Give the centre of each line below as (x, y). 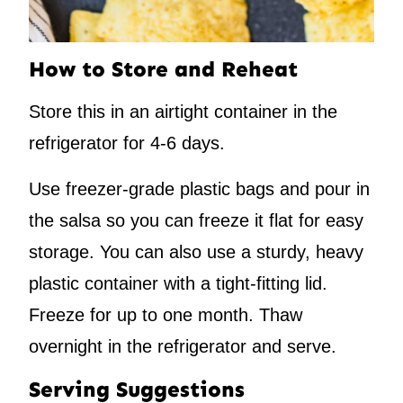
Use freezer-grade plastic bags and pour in (199, 189)
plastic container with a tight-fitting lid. (178, 284)
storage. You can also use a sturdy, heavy (196, 252)
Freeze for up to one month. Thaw (166, 315)
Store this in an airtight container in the (183, 112)
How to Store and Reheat (163, 69)
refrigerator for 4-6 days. (127, 143)
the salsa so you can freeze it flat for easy (196, 221)
